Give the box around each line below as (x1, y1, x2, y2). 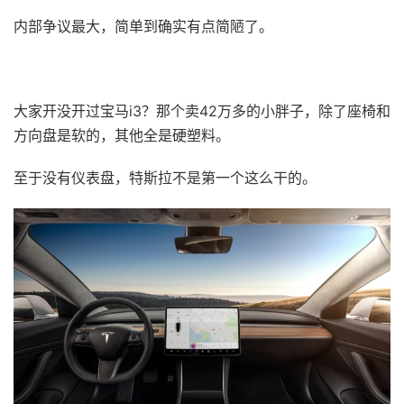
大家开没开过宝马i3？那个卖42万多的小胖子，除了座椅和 (14, 101, 390, 120)
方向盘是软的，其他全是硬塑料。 (14, 125, 230, 144)
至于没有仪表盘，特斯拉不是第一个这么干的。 (14, 168, 317, 187)
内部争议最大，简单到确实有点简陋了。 (14, 16, 273, 35)
